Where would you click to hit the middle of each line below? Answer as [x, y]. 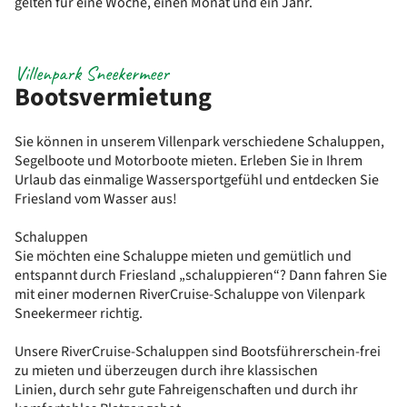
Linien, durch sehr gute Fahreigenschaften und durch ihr [186, 390]
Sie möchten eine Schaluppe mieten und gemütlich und [183, 256]
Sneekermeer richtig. [79, 313]
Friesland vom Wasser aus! [96, 199]
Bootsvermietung [113, 97]
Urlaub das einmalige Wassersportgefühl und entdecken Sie [197, 180]
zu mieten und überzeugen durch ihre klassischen [166, 371]
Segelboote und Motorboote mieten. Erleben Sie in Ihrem [189, 161]
